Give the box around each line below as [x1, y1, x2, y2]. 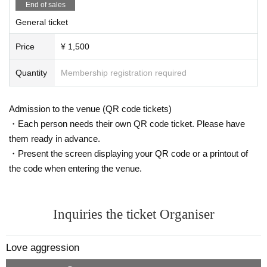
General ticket [15, 17, 68, 27]
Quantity [15, 67, 47, 77]
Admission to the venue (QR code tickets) [9, 103, 172, 114]
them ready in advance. [9, 133, 100, 144]
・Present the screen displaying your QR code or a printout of [9, 148, 248, 159]
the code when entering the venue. [9, 163, 142, 173]
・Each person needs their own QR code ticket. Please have [9, 118, 245, 129]
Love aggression [6, 241, 79, 253]
